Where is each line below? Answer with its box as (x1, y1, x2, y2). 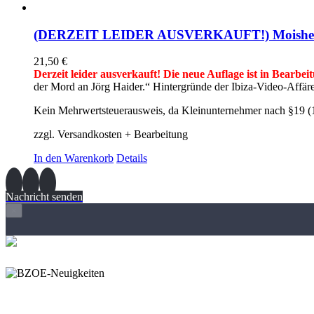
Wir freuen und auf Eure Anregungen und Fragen (6, 291, 224, 303)
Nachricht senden (6, 191, 83, 203)
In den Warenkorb (34, 152, 114, 165)
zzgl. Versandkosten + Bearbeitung (34, 128, 188, 141)
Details (116, 152, 147, 165)
